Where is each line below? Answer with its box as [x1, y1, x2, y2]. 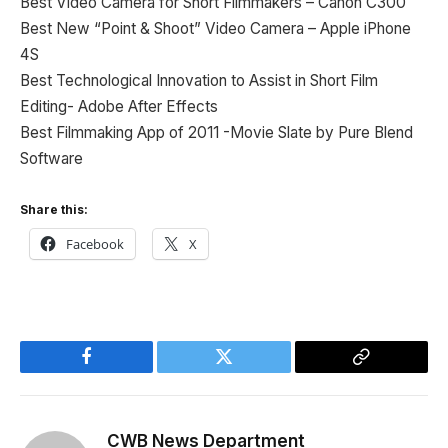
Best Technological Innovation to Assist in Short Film [20, 71, 378, 91]
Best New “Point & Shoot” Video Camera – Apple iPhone [20, 19, 411, 39]
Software [20, 149, 83, 169]
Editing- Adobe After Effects [20, 97, 218, 117]
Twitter [222, 362, 275, 381]
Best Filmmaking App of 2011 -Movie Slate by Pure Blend [20, 123, 413, 143]
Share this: [20, 201, 88, 217]
